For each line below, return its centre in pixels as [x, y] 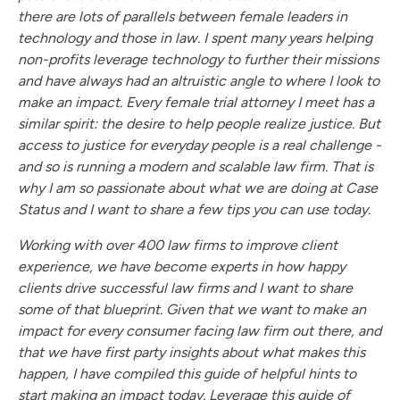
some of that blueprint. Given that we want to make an [192, 310]
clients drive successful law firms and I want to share [185, 288]
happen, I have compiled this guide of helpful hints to [187, 374]
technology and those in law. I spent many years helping [195, 38]
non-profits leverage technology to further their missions [198, 60]
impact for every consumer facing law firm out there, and [200, 331]
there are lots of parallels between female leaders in [183, 17]
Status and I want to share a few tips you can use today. [194, 210]
